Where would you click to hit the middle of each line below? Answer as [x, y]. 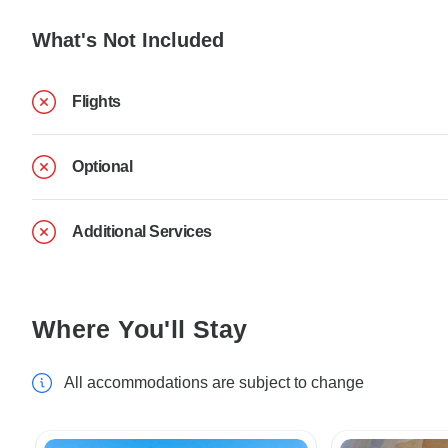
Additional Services [142, 231]
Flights [96, 101]
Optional [102, 166]
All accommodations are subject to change [214, 382]
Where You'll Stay [140, 328]
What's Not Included [128, 40]
